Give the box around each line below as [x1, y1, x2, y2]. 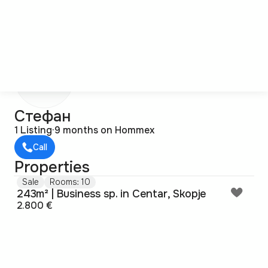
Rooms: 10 [50, 176, 90, 187]
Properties [14, 157, 90, 177]
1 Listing [14, 124, 52, 136]
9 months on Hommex [54, 124, 154, 136]
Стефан [14, 106, 71, 126]
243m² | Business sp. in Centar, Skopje [17, 187, 207, 200]
